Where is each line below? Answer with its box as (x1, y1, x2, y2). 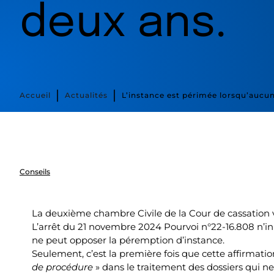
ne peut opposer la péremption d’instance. (32, 234, 224, 246)
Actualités (65, 91, 108, 100)
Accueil (20, 91, 51, 100)
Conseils (20, 167, 50, 176)
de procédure (32, 261, 93, 273)
